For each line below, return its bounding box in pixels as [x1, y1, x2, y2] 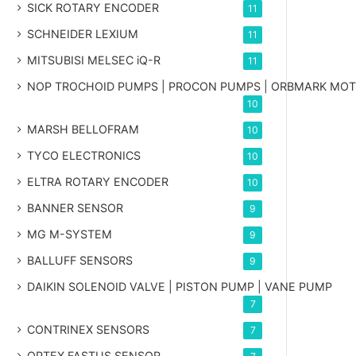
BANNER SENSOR [27, 200, 124, 215]
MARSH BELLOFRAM [27, 122, 140, 136]
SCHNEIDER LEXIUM [27, 26, 139, 41]
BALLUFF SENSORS [27, 253, 133, 267]
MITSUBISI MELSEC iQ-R [27, 52, 161, 67]
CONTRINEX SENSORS [27, 322, 150, 336]
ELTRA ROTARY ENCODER [27, 174, 169, 188]
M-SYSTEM [49, 226, 113, 241]
